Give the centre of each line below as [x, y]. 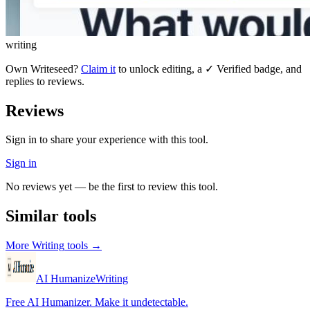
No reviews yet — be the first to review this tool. [112, 187]
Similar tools [51, 216]
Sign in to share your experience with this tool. [107, 140]
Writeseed [52, 69]
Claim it [98, 69]
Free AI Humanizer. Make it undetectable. [97, 302]
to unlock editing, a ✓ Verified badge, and [210, 69]
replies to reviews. [45, 81]
